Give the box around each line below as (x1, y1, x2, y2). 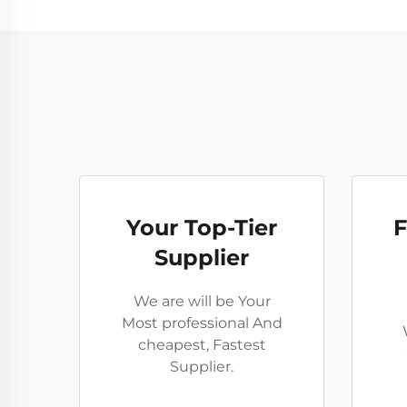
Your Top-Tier (126, 214, 277, 241)
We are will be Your (133, 293, 271, 310)
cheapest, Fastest (137, 336, 266, 353)
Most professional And (121, 314, 283, 332)
